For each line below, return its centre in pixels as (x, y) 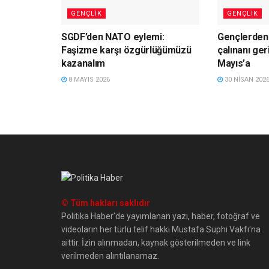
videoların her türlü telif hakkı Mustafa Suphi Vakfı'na (161, 229)
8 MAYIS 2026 (88, 79)
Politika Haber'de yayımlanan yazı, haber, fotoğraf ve (161, 216)
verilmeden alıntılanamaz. (110, 255)
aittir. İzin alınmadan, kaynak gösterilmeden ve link (156, 242)
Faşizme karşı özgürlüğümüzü (126, 50)
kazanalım (83, 63)
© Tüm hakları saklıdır (106, 203)
